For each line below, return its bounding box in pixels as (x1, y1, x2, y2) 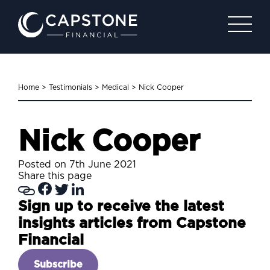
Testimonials (49, 84, 92, 91)
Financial (18, 233, 84, 248)
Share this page (18, 171, 92, 181)
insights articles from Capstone (18, 216, 246, 231)
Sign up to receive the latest (18, 199, 224, 214)
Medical (102, 84, 129, 91)
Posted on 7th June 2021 (18, 159, 136, 169)
